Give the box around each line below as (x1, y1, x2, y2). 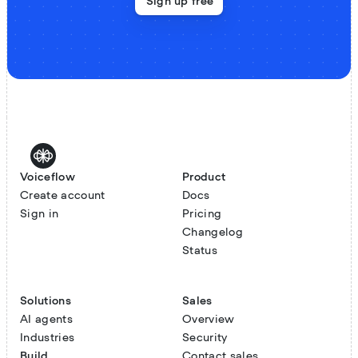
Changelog (182, 226, 243, 238)
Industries (20, 332, 75, 344)
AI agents (20, 313, 73, 325)
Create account (20, 189, 105, 201)
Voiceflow (20, 171, 75, 183)
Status (182, 245, 217, 257)
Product (182, 171, 226, 183)
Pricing (182, 208, 222, 220)
